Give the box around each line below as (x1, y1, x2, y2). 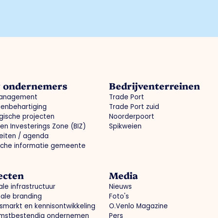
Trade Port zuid (109, 102, 159, 112)
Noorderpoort (109, 112, 154, 122)
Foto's (109, 192, 129, 201)
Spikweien (109, 122, 142, 131)
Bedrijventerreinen (109, 79, 200, 92)
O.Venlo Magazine (109, 201, 168, 211)
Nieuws (109, 182, 132, 192)
